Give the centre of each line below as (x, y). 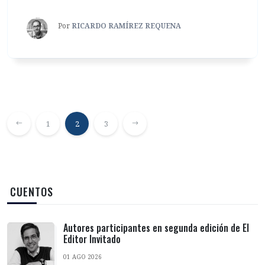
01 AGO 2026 (83, 257)
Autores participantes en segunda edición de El (156, 228)
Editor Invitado (92, 239)
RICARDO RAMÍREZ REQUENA (126, 26)
